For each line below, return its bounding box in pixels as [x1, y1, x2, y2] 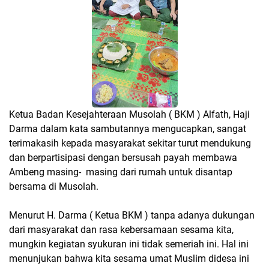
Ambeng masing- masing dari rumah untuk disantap [9, 166, 232, 178]
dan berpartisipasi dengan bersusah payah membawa [9, 152, 237, 163]
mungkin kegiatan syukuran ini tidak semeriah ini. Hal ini [9, 238, 249, 250]
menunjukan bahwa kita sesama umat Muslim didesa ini [9, 253, 249, 264]
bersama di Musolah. [9, 181, 98, 192]
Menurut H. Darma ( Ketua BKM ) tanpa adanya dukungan [9, 210, 255, 221]
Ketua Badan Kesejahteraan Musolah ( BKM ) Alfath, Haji [9, 109, 250, 120]
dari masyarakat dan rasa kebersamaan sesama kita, [9, 224, 234, 235]
